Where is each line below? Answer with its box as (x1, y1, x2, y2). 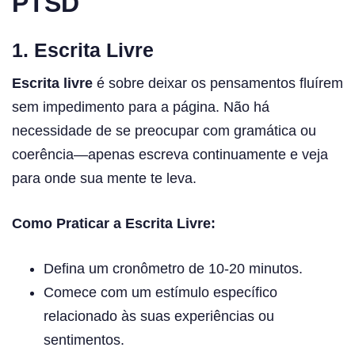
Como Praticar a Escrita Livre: (12, 216, 216, 232)
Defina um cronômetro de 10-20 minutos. (44, 261, 303, 277)
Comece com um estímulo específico (44, 284, 277, 301)
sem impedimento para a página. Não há (12, 99, 269, 116)
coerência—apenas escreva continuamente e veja (12, 147, 328, 163)
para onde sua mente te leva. (12, 170, 197, 187)
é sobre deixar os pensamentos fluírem (93, 75, 343, 92)
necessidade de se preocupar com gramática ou (12, 123, 316, 139)
